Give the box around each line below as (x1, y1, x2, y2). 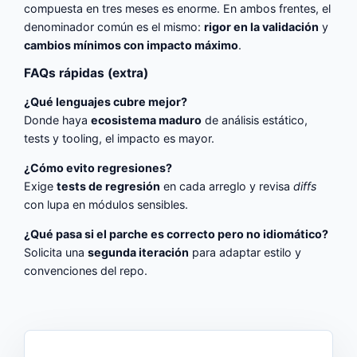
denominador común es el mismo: (24, 19, 205, 33)
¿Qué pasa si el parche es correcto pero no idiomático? (24, 227, 329, 241)
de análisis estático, (202, 112, 308, 127)
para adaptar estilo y (189, 245, 302, 260)
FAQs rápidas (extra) (24, 65, 149, 81)
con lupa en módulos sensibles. (24, 197, 189, 211)
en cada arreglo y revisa (160, 178, 294, 193)
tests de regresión (57, 178, 161, 193)
